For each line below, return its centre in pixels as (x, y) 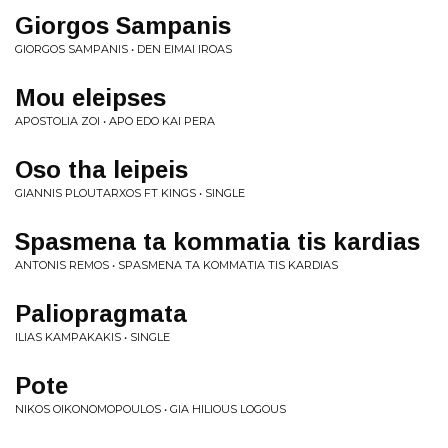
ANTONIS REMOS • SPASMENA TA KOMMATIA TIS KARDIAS (176, 265)
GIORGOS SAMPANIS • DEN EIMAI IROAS (123, 49)
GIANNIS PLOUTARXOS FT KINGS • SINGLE (130, 193)
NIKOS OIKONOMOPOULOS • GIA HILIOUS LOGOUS (150, 409)
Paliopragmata (101, 313)
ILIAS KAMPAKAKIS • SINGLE (92, 337)
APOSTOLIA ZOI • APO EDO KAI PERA (115, 121)
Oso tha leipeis (101, 169)
